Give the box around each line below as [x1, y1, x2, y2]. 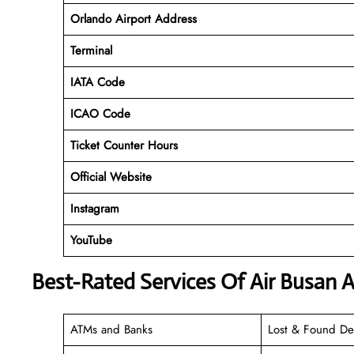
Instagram [70, 199, 119, 217]
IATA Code [70, 73, 125, 91]
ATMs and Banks [70, 320, 153, 338]
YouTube [70, 231, 112, 249]
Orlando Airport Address [70, 9, 197, 28]
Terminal [70, 41, 112, 59]
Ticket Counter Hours [70, 136, 178, 154]
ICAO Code [70, 104, 130, 122]
